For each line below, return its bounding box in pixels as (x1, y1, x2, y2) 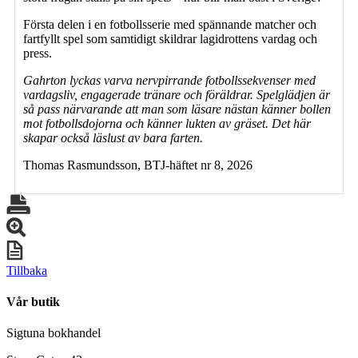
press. (23, 46, 52, 60)
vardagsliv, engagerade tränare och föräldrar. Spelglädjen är (23, 87, 330, 101)
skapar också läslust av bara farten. (23, 130, 203, 145)
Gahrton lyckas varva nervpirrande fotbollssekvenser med (23, 73, 316, 87)
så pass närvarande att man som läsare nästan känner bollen (23, 101, 331, 116)
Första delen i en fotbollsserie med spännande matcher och (23, 17, 316, 31)
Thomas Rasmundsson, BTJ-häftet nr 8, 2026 (23, 157, 253, 172)
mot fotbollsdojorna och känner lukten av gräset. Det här (23, 116, 311, 130)
